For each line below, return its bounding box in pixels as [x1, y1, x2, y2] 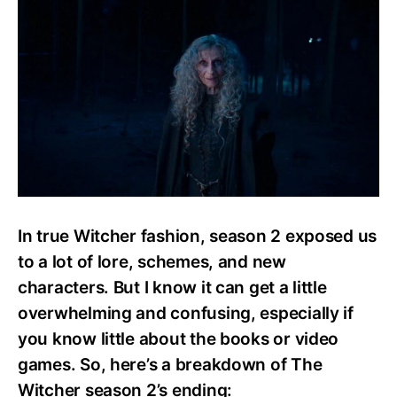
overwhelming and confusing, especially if [18, 302, 354, 323]
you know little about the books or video [18, 328, 339, 349]
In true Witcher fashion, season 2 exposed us [18, 225, 378, 246]
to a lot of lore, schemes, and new [18, 251, 286, 272]
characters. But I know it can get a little [18, 276, 327, 298]
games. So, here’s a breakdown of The [18, 354, 323, 375]
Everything [203, 42, 263, 58]
